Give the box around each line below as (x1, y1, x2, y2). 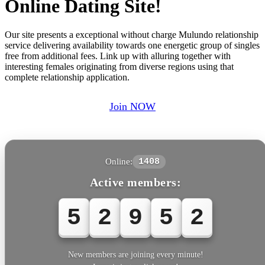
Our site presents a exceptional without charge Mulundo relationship (5, 29, 258, 40)
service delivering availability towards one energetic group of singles (5, 40, 260, 50)
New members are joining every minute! (67, 250, 203, 259)
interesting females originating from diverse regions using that (5, 61, 234, 72)
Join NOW (109, 101, 156, 113)
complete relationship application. (5, 72, 130, 82)
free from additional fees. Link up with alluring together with (5, 50, 231, 61)
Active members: (89, 175, 182, 189)
